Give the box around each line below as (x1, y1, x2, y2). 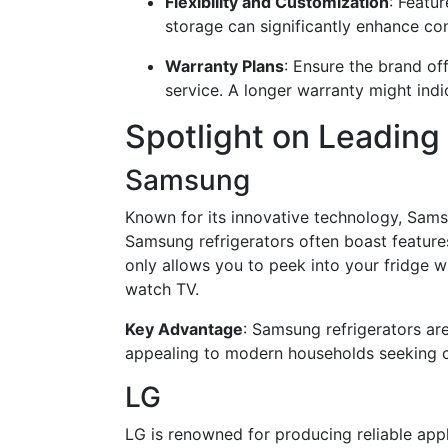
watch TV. (125, 279, 199, 299)
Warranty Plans (165, 56, 284, 76)
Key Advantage (125, 319, 243, 339)
